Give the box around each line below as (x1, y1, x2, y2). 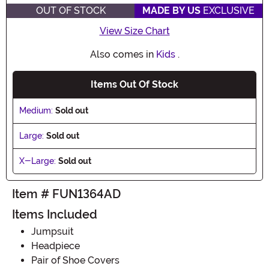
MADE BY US (142, 4, 201, 16)
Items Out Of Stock (91, 78, 178, 90)
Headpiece (31, 240, 80, 252)
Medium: (19, 105, 53, 115)
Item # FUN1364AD (12, 186, 121, 201)
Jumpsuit (31, 225, 74, 237)
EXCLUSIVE (201, 4, 255, 16)
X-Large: (19, 156, 56, 166)
